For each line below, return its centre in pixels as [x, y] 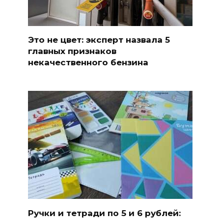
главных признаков [72, 51]
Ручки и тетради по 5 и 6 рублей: [104, 213]
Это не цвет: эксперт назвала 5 [99, 40]
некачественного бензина [88, 62]
